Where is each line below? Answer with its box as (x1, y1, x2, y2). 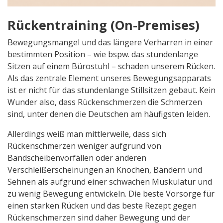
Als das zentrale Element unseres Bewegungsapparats (7, 72, 211, 84)
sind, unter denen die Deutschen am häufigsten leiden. (7, 108, 210, 119)
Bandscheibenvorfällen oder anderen (7, 152, 146, 163)
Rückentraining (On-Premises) (7, 16, 200, 33)
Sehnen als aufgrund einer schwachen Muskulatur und (7, 176, 212, 187)
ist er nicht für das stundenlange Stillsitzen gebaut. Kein (7, 84, 216, 96)
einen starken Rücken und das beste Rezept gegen (7, 200, 197, 211)
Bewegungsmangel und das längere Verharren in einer (7, 36, 213, 48)
